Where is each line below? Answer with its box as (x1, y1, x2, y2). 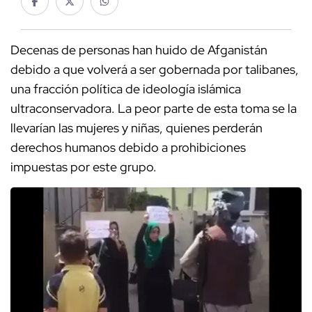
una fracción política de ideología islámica (10, 81, 241, 97)
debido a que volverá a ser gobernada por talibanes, (10, 61, 299, 78)
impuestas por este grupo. (10, 159, 157, 175)
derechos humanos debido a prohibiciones (10, 139, 246, 156)
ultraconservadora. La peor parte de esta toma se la (10, 100, 297, 117)
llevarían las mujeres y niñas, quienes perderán (10, 120, 263, 136)
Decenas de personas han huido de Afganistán (10, 42, 267, 58)
